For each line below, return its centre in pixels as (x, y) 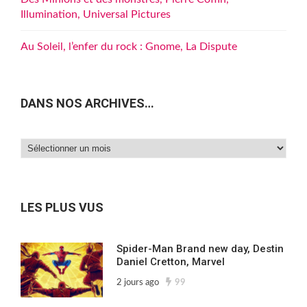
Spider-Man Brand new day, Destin (200, 249)
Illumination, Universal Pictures (96, 14)
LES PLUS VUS (62, 208)
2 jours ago (138, 283)
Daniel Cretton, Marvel (171, 262)
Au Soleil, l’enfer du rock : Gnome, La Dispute (129, 47)
